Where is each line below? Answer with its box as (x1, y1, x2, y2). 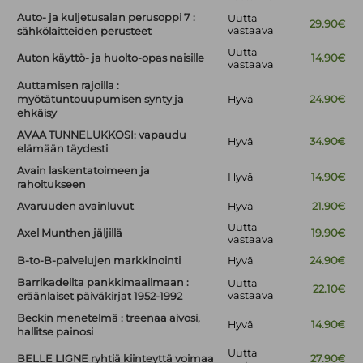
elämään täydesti (17, 143, 109, 156)
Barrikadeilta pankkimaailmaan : (17, 276, 190, 289)
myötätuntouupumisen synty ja (17, 93, 185, 106)
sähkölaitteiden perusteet (17, 25, 152, 38)
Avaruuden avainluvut (17, 200, 135, 213)
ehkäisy (17, 107, 58, 120)
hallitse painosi (17, 326, 94, 339)
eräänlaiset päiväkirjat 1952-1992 (17, 290, 183, 303)
